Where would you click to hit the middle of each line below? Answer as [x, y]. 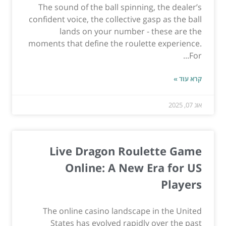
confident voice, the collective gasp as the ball [115, 19]
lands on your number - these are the [131, 31]
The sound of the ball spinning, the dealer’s [120, 7]
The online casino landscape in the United [122, 211]
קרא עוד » [188, 78]
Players [181, 184]
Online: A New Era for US [133, 167]
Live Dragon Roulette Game [126, 151]
